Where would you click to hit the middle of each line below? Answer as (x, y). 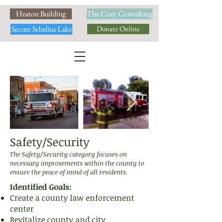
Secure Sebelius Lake (41, 29)
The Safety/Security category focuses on (68, 154)
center (22, 209)
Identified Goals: (41, 187)
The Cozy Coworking (120, 14)
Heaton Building (41, 14)
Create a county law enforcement (72, 198)
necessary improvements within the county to (77, 163)
